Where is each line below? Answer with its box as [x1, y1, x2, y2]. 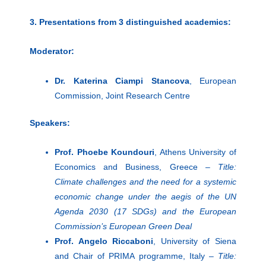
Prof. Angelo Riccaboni [55, 236, 154, 246]
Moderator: [30, 46, 74, 56]
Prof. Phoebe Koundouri [55, 147, 155, 157]
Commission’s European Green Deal [55, 221, 192, 232]
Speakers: [30, 118, 70, 128]
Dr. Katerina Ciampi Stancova [55, 75, 189, 85]
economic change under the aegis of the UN [55, 192, 236, 202]
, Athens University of [154, 147, 237, 157]
